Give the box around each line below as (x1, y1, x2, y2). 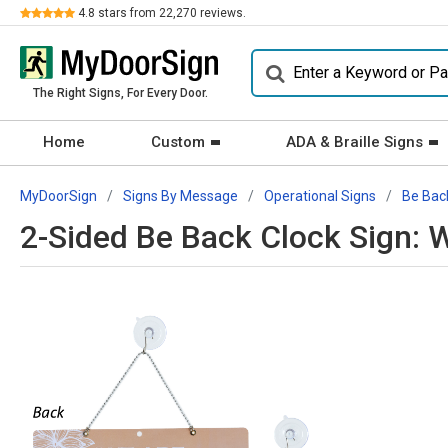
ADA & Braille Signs (286, 133, 423, 151)
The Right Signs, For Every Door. (32, 86, 208, 100)
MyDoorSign (20, 188, 97, 204)
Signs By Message (123, 188, 238, 204)
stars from (95, 6, 159, 20)
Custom (151, 133, 205, 151)
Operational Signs (264, 188, 376, 204)
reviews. (197, 6, 246, 20)
